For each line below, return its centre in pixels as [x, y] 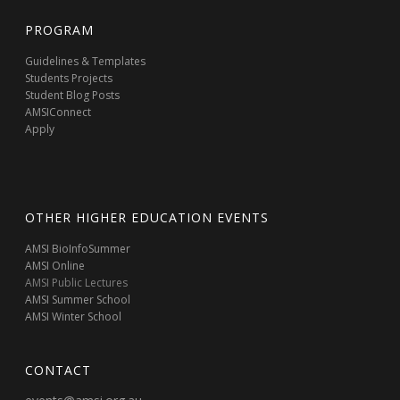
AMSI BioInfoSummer [78, 249]
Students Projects [69, 78]
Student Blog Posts [73, 95]
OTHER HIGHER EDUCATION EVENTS [147, 217]
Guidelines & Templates [86, 61]
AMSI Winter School [74, 317]
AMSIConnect [58, 112]
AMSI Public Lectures [77, 283]
